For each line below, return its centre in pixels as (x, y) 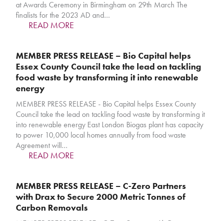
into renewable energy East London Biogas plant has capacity (110, 125)
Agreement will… (42, 146)
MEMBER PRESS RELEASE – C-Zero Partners (101, 186)
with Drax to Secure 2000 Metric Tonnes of (101, 197)
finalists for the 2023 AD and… (63, 15)
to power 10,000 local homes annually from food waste (101, 135)
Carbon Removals (52, 208)
